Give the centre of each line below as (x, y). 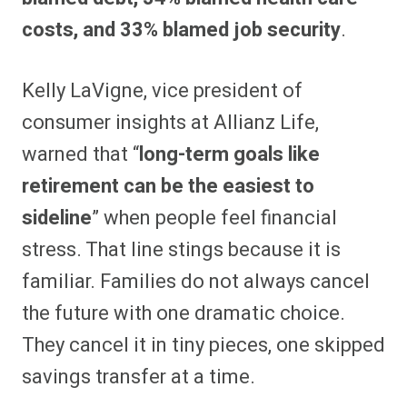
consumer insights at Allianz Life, (170, 123)
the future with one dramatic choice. (184, 314)
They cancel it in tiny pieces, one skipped (203, 346)
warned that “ (80, 155)
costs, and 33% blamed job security (181, 30)
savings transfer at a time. (139, 377)
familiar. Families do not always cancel (196, 282)
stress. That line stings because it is (181, 250)
